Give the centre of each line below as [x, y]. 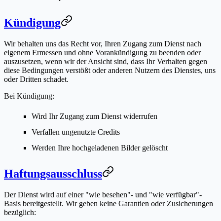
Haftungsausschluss [53, 173]
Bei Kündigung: [29, 96]
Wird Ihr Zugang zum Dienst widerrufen [94, 116]
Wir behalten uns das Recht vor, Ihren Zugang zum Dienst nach [103, 43]
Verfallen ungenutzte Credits [76, 132]
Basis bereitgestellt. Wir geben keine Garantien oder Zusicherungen [109, 203]
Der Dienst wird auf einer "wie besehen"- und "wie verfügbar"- [103, 194]
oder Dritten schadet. [36, 79]
